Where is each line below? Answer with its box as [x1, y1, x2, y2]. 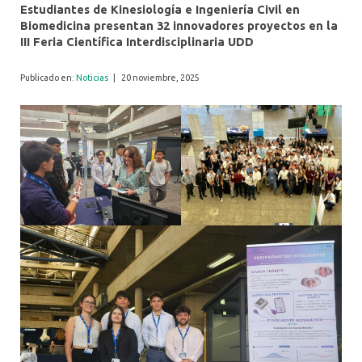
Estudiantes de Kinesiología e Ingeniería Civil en [20, 2, 300, 16]
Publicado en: [20, 72, 76, 82]
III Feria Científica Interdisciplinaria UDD [20, 34, 254, 48]
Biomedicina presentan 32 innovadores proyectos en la [20, 18, 338, 32]
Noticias [76, 72, 108, 82]
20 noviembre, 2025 [120, 72, 200, 82]
